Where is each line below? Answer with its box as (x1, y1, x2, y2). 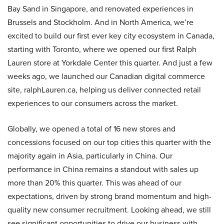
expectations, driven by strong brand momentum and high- (7, 190, 211, 201)
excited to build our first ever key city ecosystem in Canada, (7, 30, 214, 41)
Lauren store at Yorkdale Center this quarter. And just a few (7, 57, 212, 68)
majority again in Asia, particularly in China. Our (7, 150, 172, 161)
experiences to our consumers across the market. (7, 97, 178, 108)
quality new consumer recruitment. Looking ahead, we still (7, 204, 211, 215)
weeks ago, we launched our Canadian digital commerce (7, 70, 205, 81)
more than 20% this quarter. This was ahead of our (7, 177, 181, 188)
